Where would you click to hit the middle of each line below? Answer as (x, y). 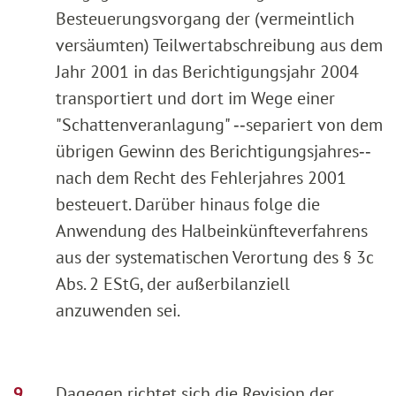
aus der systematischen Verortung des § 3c (215, 257)
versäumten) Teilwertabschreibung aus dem (219, 45)
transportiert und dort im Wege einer (195, 98)
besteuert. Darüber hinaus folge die (188, 204)
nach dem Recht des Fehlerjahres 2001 (201, 177)
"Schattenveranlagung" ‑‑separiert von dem (219, 124)
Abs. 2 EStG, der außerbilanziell (173, 283)
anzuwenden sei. (118, 310)
